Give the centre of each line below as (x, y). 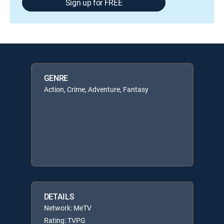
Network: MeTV (67, 207)
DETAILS (59, 196)
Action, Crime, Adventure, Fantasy (96, 89)
